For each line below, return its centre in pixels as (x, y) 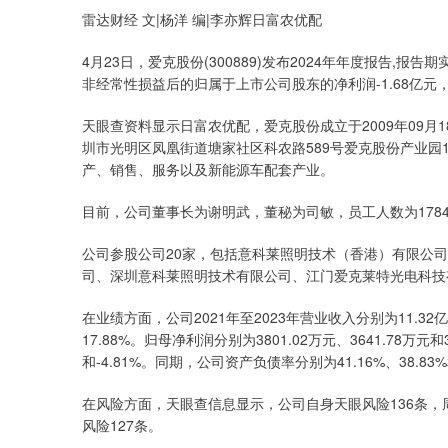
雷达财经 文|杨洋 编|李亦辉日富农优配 (202, 19)
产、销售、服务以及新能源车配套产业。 (208, 169)
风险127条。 (122, 425)
